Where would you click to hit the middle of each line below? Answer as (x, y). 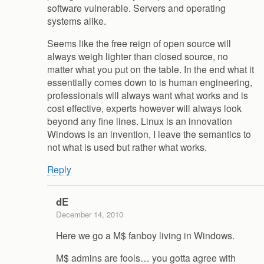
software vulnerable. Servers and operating (136, 8)
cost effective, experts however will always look (144, 108)
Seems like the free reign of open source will (139, 43)
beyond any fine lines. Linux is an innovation (140, 121)
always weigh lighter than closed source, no (138, 56)
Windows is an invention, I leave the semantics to (149, 133)
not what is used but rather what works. (127, 146)
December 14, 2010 (90, 214)
